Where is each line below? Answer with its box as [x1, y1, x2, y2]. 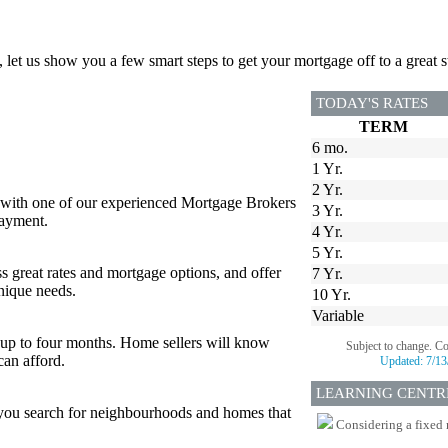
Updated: [380, 353, 426, 368]
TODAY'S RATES [316, 94, 428, 111]
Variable [312, 306, 364, 324]
